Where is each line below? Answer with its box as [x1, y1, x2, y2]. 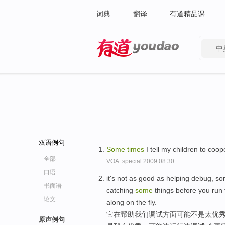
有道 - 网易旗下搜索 [96, 59, 159, 67]
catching [106, 186, 135, 194]
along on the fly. [106, 198, 157, 206]
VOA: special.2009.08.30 [106, 158, 174, 165]
